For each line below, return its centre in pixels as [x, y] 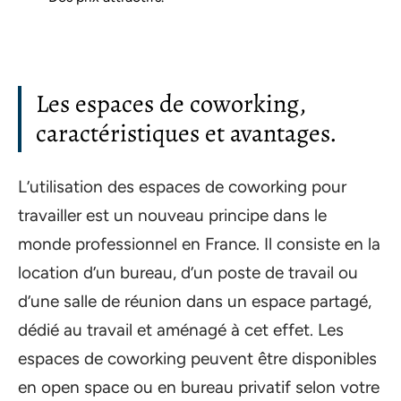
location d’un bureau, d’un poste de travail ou [188, 272]
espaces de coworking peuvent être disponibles [197, 358]
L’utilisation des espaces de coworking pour [182, 186]
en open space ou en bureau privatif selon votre [199, 387]
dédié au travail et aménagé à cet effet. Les [181, 329]
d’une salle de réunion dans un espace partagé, [195, 301]
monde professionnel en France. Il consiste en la [199, 243]
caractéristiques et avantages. [187, 133]
